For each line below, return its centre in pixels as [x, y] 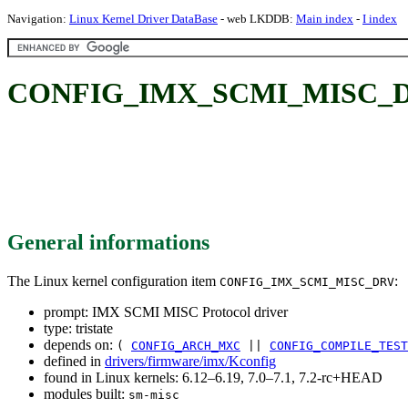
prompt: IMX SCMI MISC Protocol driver [166, 311]
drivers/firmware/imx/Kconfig [190, 361]
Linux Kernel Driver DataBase [143, 19]
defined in [74, 361]
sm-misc [154, 394]
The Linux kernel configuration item [113, 280]
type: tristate [78, 328]
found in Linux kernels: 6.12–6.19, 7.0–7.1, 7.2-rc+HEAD [213, 377]
